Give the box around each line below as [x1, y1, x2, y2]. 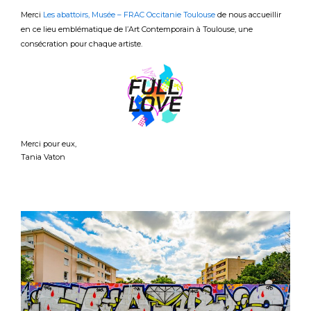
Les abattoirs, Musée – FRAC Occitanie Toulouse [43, 9, 217, 19]
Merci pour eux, [21, 139, 76, 149]
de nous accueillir [217, 9, 281, 19]
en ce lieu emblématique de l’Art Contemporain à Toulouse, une [21, 24, 253, 34]
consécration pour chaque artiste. [21, 38, 142, 49]
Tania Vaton [21, 151, 65, 162]
